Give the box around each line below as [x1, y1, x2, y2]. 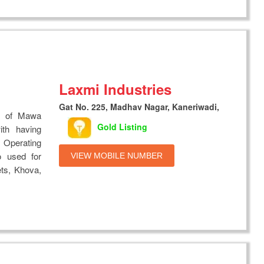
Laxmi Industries [59, 78, 172, 99]
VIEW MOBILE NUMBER [71, 150, 163, 160]
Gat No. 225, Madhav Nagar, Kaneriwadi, [59, 100, 220, 113]
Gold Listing [97, 120, 148, 133]
